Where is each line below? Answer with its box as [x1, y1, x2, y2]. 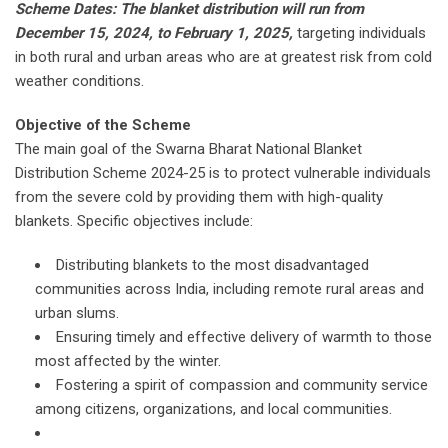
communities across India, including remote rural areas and [35, 280, 424, 299]
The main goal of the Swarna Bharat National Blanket [15, 140, 362, 159]
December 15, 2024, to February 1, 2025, [15, 24, 293, 43]
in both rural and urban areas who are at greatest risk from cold [15, 48, 432, 67]
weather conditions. [15, 72, 144, 91]
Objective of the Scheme [15, 116, 191, 135]
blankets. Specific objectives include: [15, 212, 253, 231]
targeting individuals [293, 24, 426, 43]
